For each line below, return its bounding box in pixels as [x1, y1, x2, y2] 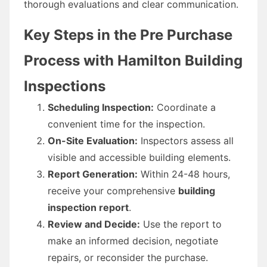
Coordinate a [154, 101, 216, 113]
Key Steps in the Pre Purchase [24, 26, 232, 44]
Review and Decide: [48, 218, 140, 230]
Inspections [24, 77, 105, 95]
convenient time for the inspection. [48, 117, 205, 130]
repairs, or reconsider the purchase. [48, 251, 208, 263]
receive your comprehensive [48, 184, 178, 197]
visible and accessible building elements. [48, 151, 231, 163]
